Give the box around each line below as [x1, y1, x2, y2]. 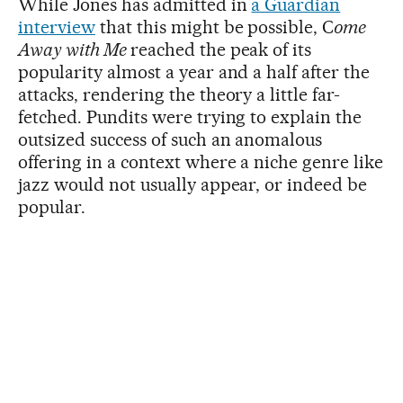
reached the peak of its [130, 39, 312, 60]
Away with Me [18, 39, 130, 60]
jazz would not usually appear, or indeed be [18, 174, 368, 195]
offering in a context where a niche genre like [18, 151, 384, 173]
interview [18, 16, 95, 38]
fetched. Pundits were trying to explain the [18, 106, 363, 128]
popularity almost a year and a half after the [18, 61, 371, 83]
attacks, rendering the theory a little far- [18, 84, 341, 105]
